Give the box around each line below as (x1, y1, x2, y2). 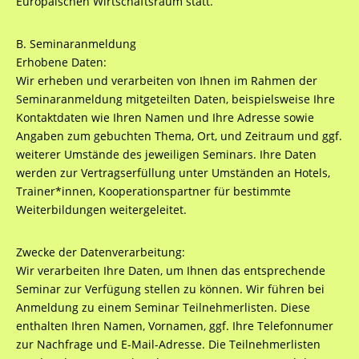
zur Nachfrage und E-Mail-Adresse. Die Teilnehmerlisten (15, 337, 321, 352)
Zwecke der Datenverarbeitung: (15, 244, 185, 260)
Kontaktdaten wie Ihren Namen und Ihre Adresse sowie (15, 110, 314, 125)
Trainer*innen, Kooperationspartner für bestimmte (15, 184, 291, 199)
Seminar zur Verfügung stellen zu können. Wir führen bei (15, 281, 325, 296)
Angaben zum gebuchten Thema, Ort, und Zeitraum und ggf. (15, 128, 342, 143)
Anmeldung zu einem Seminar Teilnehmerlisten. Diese (15, 300, 310, 315)
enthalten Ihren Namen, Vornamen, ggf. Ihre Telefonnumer (15, 318, 333, 333)
